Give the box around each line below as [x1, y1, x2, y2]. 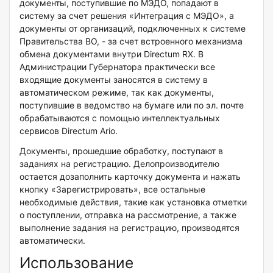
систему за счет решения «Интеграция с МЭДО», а [19, 10, 234, 21]
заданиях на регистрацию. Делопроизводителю [19, 158, 219, 169]
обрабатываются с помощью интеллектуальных [19, 112, 220, 123]
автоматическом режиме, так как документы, [19, 87, 214, 97]
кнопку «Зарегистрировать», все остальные [19, 183, 205, 194]
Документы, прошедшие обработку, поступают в [19, 145, 223, 156]
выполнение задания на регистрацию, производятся [19, 222, 239, 233]
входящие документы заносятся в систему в [19, 74, 208, 85]
